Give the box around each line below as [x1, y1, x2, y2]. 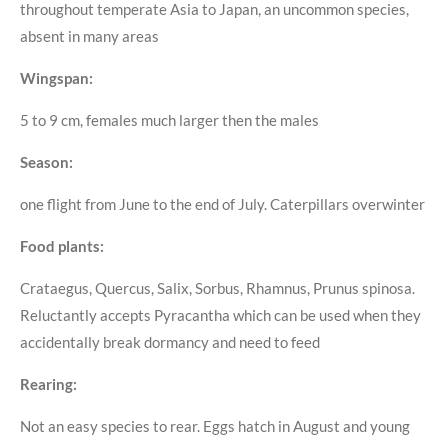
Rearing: [20, 374, 77, 393]
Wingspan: [20, 68, 93, 87]
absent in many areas [20, 26, 159, 45]
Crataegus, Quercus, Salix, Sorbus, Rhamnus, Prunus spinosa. [20, 278, 415, 297]
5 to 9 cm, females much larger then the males [20, 110, 319, 129]
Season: [20, 152, 73, 171]
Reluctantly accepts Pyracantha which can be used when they [20, 305, 421, 324]
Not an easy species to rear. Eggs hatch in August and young [20, 416, 410, 435]
